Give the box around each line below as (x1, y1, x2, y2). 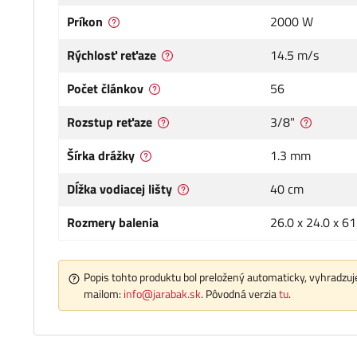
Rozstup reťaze (67, 112, 152, 132)
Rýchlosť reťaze (67, 45, 156, 65)
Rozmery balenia (67, 213, 159, 233)
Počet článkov (67, 79, 143, 99)
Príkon (67, 12, 103, 32)
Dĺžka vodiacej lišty (67, 179, 172, 199)
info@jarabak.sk (124, 285, 201, 303)
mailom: (84, 285, 124, 303)
